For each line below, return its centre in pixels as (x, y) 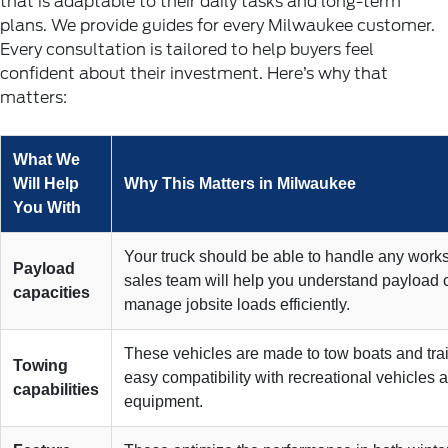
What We (46, 159)
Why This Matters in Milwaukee (240, 183)
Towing (40, 365)
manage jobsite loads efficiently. (237, 304)
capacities (51, 292)
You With (47, 207)
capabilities (56, 389)
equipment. (163, 401)
